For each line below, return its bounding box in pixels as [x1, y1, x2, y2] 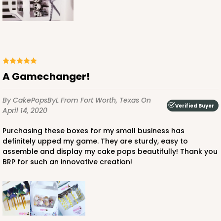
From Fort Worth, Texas [61, 95, 141, 106]
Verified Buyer [175, 102, 214, 110]
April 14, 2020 [2, 106, 47, 116]
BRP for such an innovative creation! [2, 157, 132, 167]
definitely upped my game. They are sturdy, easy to [2, 136, 188, 147]
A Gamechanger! [10, 70, 90, 84]
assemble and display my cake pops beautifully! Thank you [2, 147, 218, 157]
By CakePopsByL [2, 95, 61, 106]
